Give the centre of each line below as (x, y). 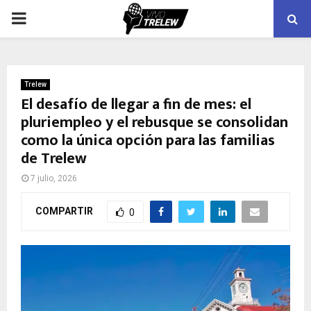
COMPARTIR (64, 211)
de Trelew (54, 159)
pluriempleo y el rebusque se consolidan (154, 123)
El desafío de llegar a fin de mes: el (136, 104)
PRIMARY (46, 18)
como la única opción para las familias (148, 141)
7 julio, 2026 (54, 178)
